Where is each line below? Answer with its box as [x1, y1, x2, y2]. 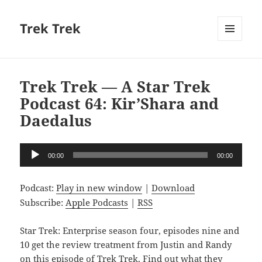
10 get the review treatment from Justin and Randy [20, 239, 232, 251]
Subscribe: [20, 196, 66, 209]
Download [151, 182, 195, 194]
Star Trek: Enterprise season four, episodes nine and [20, 225, 240, 237]
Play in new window [56, 182, 143, 194]
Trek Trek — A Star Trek [20, 76, 211, 98]
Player [19, 158, 46, 170]
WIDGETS [218, 60, 251, 71]
